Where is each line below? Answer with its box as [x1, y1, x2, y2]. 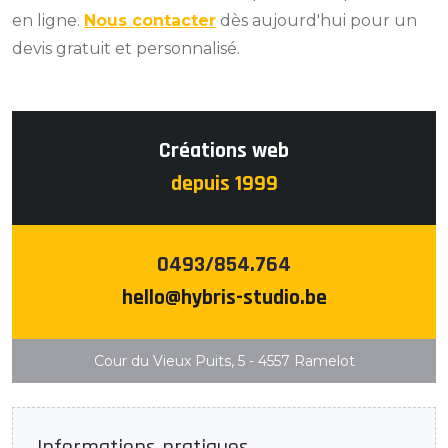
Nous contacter [84, 11, 216, 30]
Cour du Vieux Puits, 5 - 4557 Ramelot [93, 352, 355, 370]
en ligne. [12, 11, 84, 30]
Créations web [159, 137, 289, 165]
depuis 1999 [170, 170, 278, 198]
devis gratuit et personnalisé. [12, 39, 240, 58]
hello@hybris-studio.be [121, 284, 327, 312]
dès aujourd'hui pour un [216, 11, 417, 30]
